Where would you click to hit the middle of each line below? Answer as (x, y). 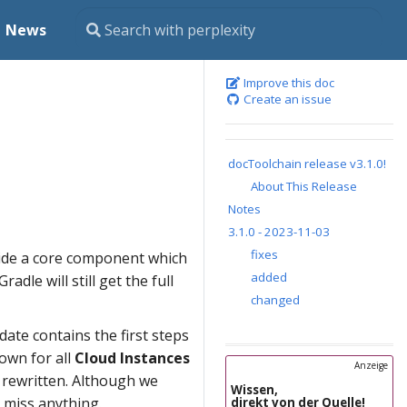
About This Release (303, 186)
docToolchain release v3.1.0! (308, 164)
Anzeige (371, 366)
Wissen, (254, 390)
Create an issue (286, 99)
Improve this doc (287, 83)
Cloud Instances (132, 358)
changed (275, 300)
